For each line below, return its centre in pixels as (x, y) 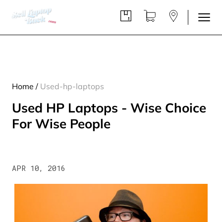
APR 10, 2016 (39, 168)
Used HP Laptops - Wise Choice (109, 107)
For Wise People (61, 123)
